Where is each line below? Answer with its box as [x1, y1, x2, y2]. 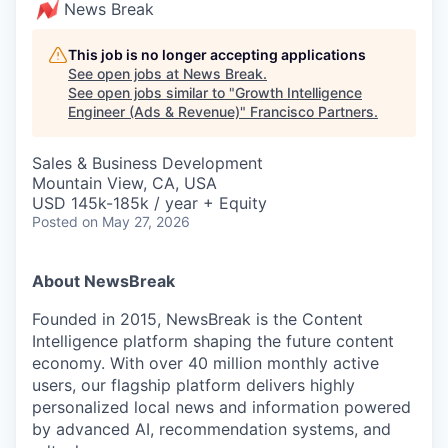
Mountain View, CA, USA [32, 173, 217, 193]
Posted [32, 213, 78, 230]
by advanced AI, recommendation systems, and [32, 419, 391, 439]
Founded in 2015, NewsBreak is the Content [32, 309, 363, 329]
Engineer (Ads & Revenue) [68, 103, 240, 120]
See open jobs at [68, 65, 183, 82]
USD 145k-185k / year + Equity [32, 193, 267, 213]
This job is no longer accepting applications [68, 46, 366, 63]
